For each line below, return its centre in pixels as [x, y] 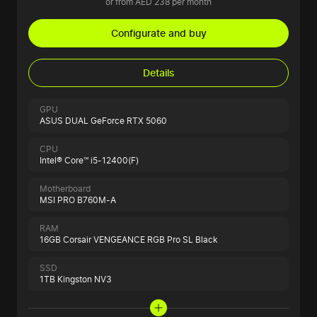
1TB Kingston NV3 [76, 279]
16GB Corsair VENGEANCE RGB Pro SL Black [129, 240]
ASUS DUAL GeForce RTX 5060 [103, 121]
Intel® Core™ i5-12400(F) [89, 161]
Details [158, 73]
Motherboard [65, 189]
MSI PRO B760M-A [78, 200]
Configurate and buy [158, 33]
